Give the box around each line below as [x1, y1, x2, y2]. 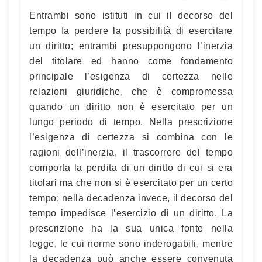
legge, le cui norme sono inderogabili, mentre [29, 238, 233, 249]
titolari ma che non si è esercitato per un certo [29, 177, 233, 188]
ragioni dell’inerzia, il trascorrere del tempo [29, 147, 233, 157]
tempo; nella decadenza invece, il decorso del [29, 192, 233, 203]
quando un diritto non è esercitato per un [29, 101, 233, 112]
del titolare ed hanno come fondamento [29, 56, 233, 66]
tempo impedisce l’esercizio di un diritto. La [29, 208, 233, 218]
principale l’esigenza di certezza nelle [29, 71, 233, 81]
